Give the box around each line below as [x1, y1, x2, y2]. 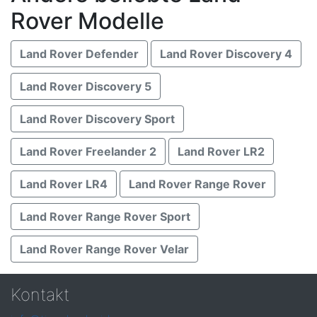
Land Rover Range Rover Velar [20, 242, 189, 256]
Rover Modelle [11, 7, 164, 35]
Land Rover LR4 [20, 177, 108, 191]
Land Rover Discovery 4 [160, 47, 292, 61]
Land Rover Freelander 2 [20, 144, 156, 158]
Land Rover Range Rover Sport [20, 209, 190, 224]
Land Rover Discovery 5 [20, 79, 151, 93]
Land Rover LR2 [178, 144, 265, 158]
